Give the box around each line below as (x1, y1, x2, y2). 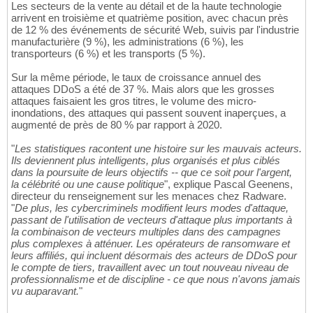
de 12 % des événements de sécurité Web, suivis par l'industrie (11, 24, 299, 36)
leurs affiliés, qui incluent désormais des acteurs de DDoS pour (11, 249, 297, 262)
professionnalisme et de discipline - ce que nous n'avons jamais (11, 273, 300, 286)
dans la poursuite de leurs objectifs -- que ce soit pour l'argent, (11, 166, 292, 179)
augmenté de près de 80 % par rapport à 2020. (11, 119, 222, 131)
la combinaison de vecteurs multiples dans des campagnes (11, 226, 281, 238)
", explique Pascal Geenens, (164, 178, 293, 191)
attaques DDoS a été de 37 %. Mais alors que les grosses (11, 83, 275, 96)
